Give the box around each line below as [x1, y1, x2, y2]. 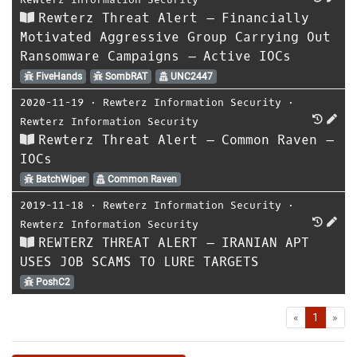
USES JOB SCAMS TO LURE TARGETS [20, 253, 259, 270]
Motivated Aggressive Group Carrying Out [20, 29, 331, 45]
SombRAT [103, 71, 148, 82]
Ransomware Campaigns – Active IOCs [20, 48, 291, 65]
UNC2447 [167, 71, 213, 82]
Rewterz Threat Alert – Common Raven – [38, 131, 333, 148]
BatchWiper [33, 174, 85, 185]
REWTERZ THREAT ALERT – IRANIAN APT [38, 234, 309, 251]
